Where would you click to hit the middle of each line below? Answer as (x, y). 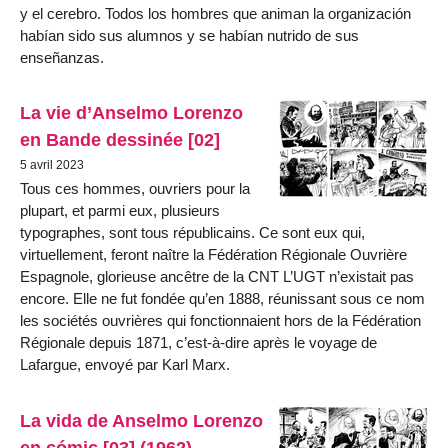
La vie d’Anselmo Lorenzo (131, 113)
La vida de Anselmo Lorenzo (141, 420)
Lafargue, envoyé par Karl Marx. (125, 365)
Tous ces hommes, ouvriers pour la (135, 189)
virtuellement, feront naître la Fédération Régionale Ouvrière (213, 255)
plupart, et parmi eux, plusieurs (120, 211)
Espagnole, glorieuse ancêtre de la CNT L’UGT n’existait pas (217, 277)
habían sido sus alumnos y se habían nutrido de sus (189, 35)
